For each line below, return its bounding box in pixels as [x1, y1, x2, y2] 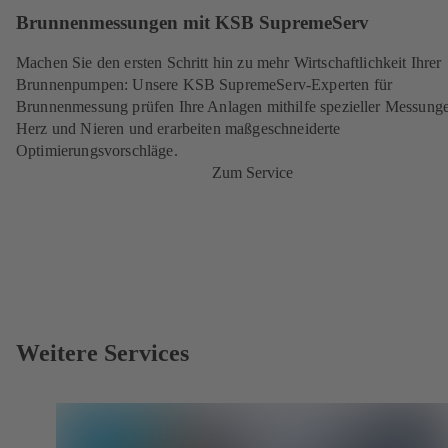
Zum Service [211, 163, 293, 181]
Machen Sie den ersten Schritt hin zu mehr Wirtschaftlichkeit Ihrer [16, 53, 442, 71]
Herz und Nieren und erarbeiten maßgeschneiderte [16, 119, 341, 137]
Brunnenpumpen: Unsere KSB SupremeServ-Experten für [16, 75, 393, 93]
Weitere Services [16, 339, 189, 366]
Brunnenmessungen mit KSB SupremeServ [16, 12, 369, 34]
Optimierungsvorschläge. [16, 141, 178, 159]
